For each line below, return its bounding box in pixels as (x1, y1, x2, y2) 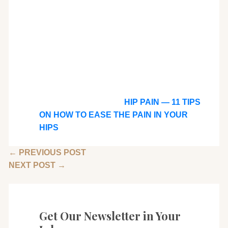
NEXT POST (8, 161, 58, 170)
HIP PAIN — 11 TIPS (124, 98, 201, 107)
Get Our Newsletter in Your (39, 208, 181, 224)
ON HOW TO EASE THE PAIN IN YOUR (39, 110, 188, 120)
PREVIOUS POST (16, 148, 86, 157)
